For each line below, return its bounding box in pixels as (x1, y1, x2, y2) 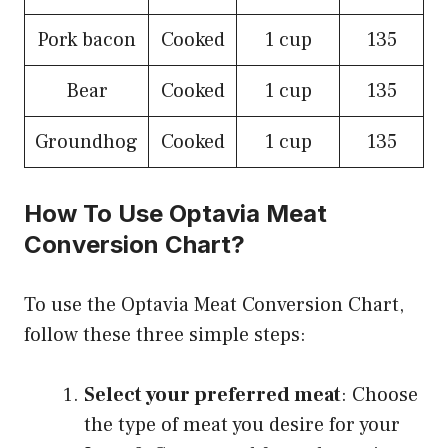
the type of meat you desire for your (84, 412, 400, 439)
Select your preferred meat (84, 382, 341, 409)
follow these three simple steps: (24, 322, 306, 349)
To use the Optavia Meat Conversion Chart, (24, 292, 404, 319)
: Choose (341, 382, 418, 409)
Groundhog (35, 129, 138, 156)
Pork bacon (37, 27, 136, 54)
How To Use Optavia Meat (24, 199, 327, 229)
